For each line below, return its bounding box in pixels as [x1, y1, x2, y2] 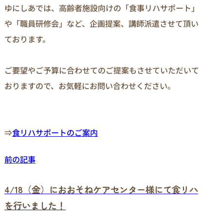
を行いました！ [4, 199, 66, 212]
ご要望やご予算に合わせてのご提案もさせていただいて [4, 64, 199, 76]
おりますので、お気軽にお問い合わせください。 [4, 80, 175, 92]
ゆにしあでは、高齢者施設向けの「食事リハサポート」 [4, 2, 199, 14]
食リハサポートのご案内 [12, 127, 98, 139]
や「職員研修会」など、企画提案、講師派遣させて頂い [4, 18, 199, 30]
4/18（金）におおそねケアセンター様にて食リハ [4, 183, 198, 196]
